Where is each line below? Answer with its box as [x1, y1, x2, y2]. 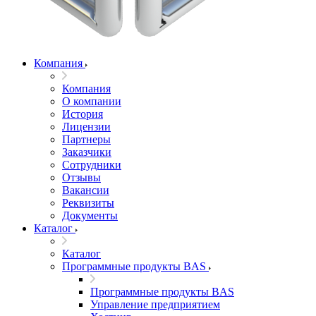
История [62, 108, 103, 120]
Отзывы [62, 171, 101, 183]
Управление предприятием [90, 298, 220, 310]
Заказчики [62, 146, 111, 158]
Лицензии [62, 121, 111, 133]
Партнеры [62, 133, 111, 145]
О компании [62, 95, 121, 107]
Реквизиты [62, 197, 114, 209]
